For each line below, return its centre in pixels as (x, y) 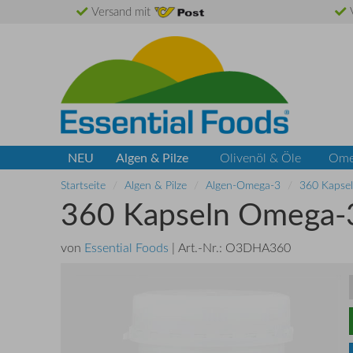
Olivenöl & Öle (260, 158)
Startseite (83, 185)
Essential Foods (126, 247)
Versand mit (121, 11)
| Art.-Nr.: (197, 247)
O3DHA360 (258, 247)
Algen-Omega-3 (243, 185)
